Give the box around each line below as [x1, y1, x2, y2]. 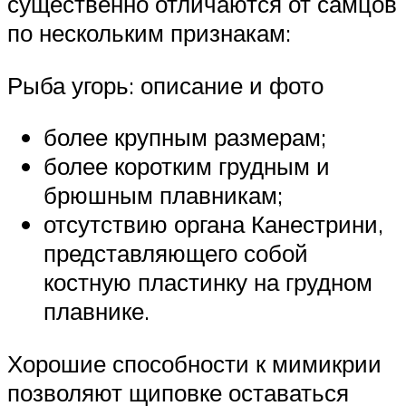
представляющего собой [43, 238, 308, 268]
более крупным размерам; [43, 122, 326, 152]
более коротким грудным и [43, 151, 330, 181]
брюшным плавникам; [43, 180, 283, 210]
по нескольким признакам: [7, 18, 291, 48]
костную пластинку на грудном [43, 267, 372, 297]
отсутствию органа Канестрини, [43, 209, 383, 239]
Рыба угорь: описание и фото [7, 70, 324, 100]
